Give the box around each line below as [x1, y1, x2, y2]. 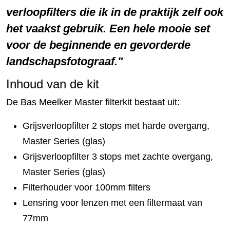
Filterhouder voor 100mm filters [23, 182, 150, 193]
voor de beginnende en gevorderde [6, 38, 190, 51]
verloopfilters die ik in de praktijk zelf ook [6, 5, 223, 18]
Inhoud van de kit [6, 76, 99, 91]
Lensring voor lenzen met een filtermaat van [23, 197, 202, 208]
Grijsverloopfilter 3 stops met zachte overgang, [23, 151, 213, 162]
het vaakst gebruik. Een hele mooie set [6, 22, 210, 35]
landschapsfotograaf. [6, 54, 118, 68]
